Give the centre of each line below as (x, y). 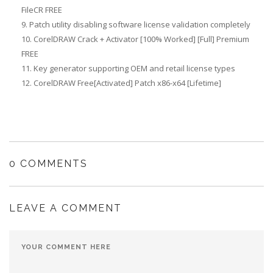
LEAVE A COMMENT (66, 208)
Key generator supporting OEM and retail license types (134, 68)
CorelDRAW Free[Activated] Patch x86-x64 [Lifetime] (127, 83)
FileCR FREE (42, 10)
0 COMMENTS (48, 164)
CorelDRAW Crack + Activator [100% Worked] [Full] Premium (141, 39)
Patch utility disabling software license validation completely (140, 24)
